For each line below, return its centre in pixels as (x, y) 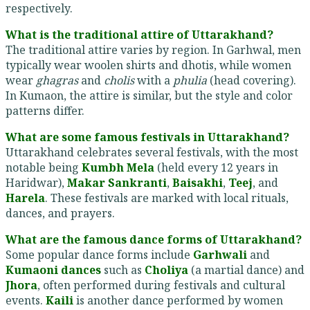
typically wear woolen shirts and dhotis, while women (148, 65)
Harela (25, 198)
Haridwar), (36, 183)
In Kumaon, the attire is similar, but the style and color (149, 96)
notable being (44, 168)
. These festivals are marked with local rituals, (167, 198)
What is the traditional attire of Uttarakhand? (139, 35)
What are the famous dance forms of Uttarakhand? (154, 240)
